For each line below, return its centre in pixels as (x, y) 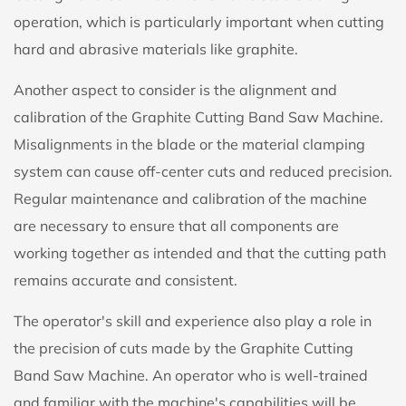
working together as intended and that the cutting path (200, 252)
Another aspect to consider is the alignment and (175, 89)
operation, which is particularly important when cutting (199, 21)
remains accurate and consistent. (126, 280)
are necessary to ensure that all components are (176, 225)
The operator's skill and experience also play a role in (193, 320)
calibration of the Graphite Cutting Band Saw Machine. (198, 116)
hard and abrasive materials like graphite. (156, 48)
